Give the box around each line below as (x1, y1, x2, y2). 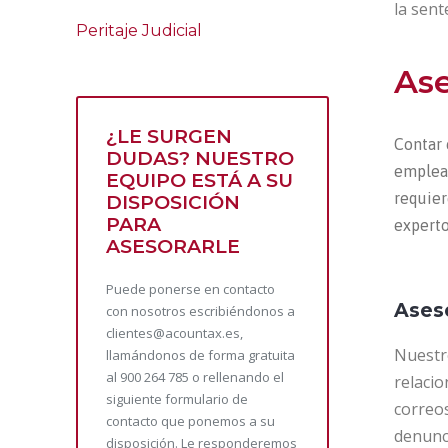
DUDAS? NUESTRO (106, 147, 294, 170)
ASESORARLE (106, 235, 240, 258)
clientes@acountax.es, (106, 324, 243, 342)
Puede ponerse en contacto (106, 280, 275, 298)
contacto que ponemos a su (106, 412, 275, 430)
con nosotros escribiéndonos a (106, 302, 295, 320)
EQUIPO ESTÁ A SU (106, 169, 293, 192)
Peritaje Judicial (76, 21, 202, 40)
